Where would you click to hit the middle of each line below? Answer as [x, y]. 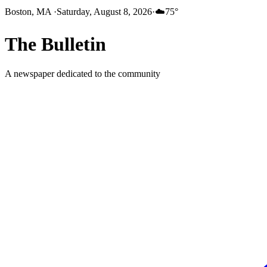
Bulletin [74, 44]
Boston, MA [29, 12]
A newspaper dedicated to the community [83, 73]
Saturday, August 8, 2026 [104, 12]
